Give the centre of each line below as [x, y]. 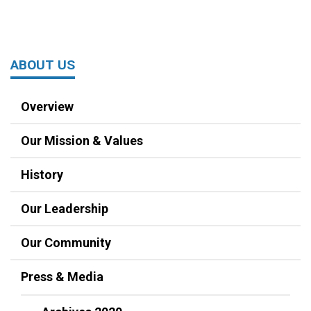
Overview [47, 107]
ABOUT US [43, 65]
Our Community [66, 243]
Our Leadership [65, 209]
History [42, 175]
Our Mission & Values [82, 141]
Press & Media [62, 277]
